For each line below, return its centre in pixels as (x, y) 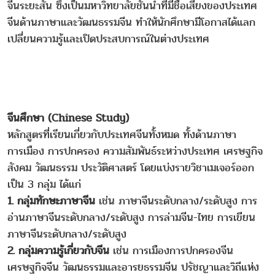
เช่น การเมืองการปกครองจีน (171, 250)
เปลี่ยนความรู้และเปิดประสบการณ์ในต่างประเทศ (108, 39)
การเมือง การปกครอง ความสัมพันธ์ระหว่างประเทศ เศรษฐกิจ (135, 151)
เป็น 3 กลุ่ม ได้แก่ (44, 184)
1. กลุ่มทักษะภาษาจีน (51, 201)
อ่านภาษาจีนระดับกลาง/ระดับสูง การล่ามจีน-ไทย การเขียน (131, 217)
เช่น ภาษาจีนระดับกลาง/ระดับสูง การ (176, 201)
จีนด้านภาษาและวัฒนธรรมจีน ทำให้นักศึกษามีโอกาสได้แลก (131, 22)
